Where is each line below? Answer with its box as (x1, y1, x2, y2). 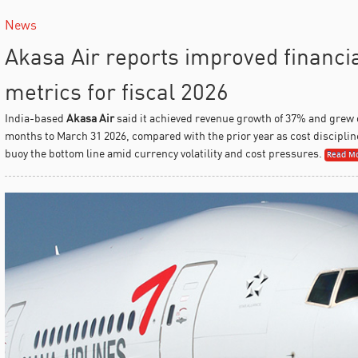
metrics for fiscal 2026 (4, 77, 229, 105)
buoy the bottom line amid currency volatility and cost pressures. (4, 145, 322, 160)
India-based (4, 110, 66, 125)
